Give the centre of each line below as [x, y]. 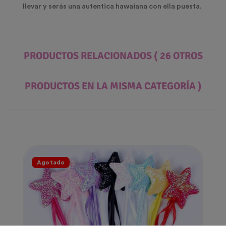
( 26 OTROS [178, 56]
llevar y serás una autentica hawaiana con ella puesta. [113, 7]
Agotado [51, 163]
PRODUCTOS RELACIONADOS [89, 56]
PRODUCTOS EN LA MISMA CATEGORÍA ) [113, 86]
